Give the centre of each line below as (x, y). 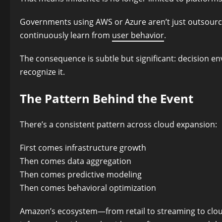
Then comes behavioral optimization (88, 188)
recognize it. (42, 72)
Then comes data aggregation (76, 161)
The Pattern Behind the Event (107, 98)
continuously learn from (66, 35)
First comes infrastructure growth (83, 148)
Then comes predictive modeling (81, 175)
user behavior (138, 35)
